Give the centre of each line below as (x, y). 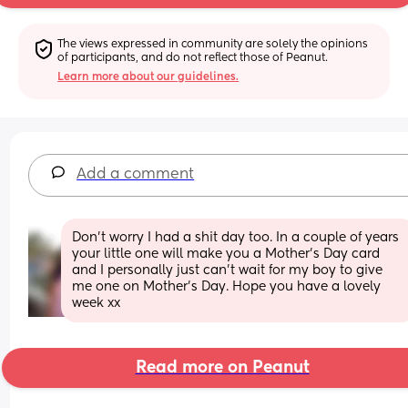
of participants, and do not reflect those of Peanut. (193, 58)
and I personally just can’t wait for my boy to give (228, 270)
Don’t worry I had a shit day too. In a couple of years (236, 237)
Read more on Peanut (222, 367)
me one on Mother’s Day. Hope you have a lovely (227, 286)
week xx (97, 303)
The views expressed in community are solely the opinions (213, 44)
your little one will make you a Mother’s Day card (226, 254)
